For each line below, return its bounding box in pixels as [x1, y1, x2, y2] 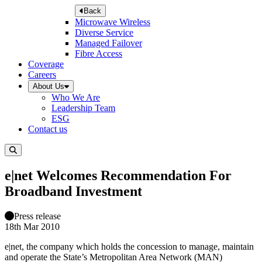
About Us [33, 82, 64, 91]
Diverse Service [75, 27, 133, 38]
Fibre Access [75, 49, 122, 59]
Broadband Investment [5, 184, 142, 199]
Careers [28, 70, 56, 80]
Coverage [28, 59, 64, 70]
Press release [14, 211, 61, 222]
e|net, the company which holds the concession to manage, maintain [5, 242, 254, 252]
